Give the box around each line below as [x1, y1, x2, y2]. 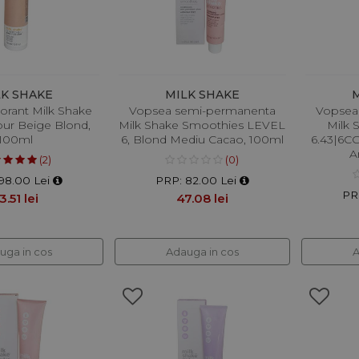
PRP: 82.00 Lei [155, 173, 240, 187]
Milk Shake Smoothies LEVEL [119, 117, 286, 132]
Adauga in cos [165, 244, 239, 258]
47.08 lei [175, 190, 228, 206]
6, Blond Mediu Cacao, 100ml [120, 131, 284, 147]
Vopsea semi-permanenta [128, 103, 276, 118]
